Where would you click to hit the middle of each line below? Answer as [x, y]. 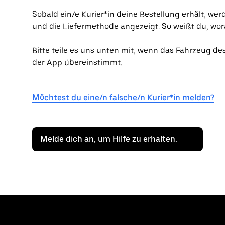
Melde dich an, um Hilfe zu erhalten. [109, 139]
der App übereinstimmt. [77, 63]
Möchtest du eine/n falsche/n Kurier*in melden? [123, 98]
